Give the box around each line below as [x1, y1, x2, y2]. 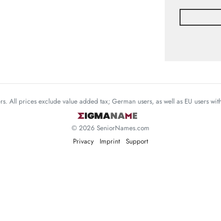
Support [126, 136, 148, 147]
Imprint [100, 136, 120, 147]
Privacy [73, 136, 94, 147]
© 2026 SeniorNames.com [72, 123, 149, 133]
